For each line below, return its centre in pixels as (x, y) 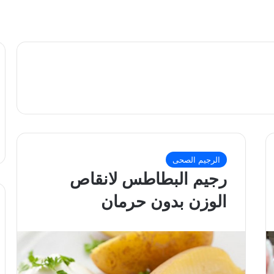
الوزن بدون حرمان (164, 202)
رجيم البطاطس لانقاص (149, 179)
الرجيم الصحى (197, 160)
